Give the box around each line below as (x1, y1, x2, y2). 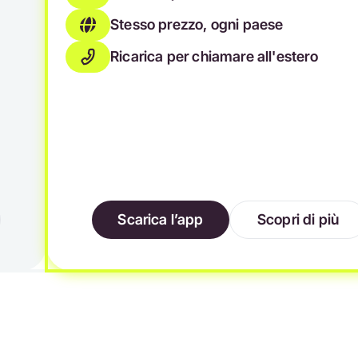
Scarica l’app (117, 211, 204, 228)
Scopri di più (257, 211, 340, 228)
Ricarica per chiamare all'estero (110, 48, 318, 65)
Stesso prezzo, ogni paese (110, 16, 284, 33)
